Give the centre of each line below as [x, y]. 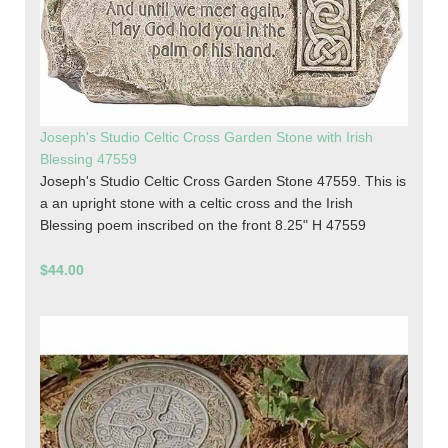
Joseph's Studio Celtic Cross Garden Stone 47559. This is [223, 181]
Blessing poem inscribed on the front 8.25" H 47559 [203, 225]
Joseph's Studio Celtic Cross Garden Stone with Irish [206, 137]
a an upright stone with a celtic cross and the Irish [196, 203]
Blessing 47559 [88, 159]
